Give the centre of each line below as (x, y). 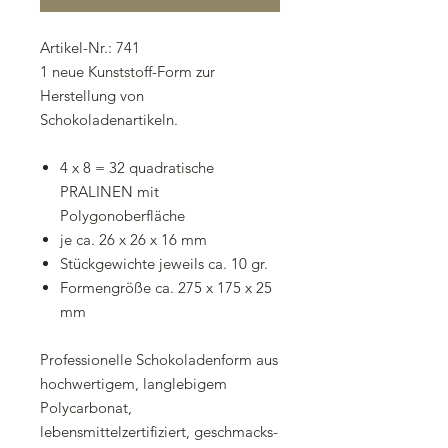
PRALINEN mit (109, 192)
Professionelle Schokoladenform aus (159, 360)
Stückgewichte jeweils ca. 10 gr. (164, 264)
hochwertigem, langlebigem (133, 384)
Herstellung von (92, 96)
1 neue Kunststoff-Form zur (127, 72)
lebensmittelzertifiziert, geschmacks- (159, 432)
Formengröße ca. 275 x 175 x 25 (166, 288)
